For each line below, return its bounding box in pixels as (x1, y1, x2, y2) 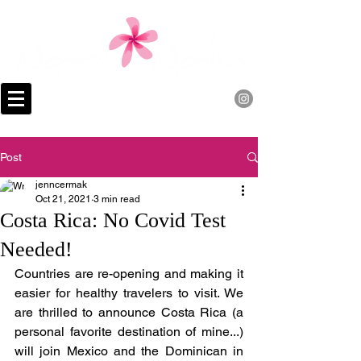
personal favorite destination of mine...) (15, 324, 243, 339)
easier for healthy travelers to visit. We (15, 285, 243, 301)
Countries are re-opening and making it (15, 266, 243, 281)
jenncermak (35, 179, 87, 190)
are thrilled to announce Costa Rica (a (15, 305, 243, 320)
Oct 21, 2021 (35, 193, 91, 205)
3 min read (93, 193, 140, 205)
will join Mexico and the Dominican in (15, 343, 243, 359)
